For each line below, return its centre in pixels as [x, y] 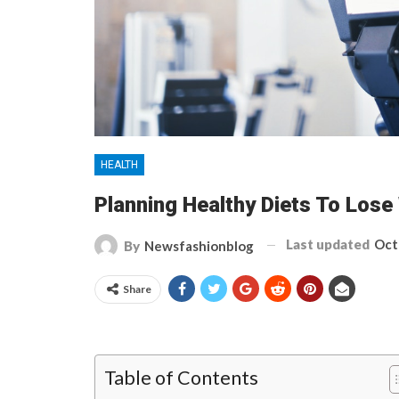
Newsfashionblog [199, 245]
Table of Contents [181, 377]
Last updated [329, 244]
